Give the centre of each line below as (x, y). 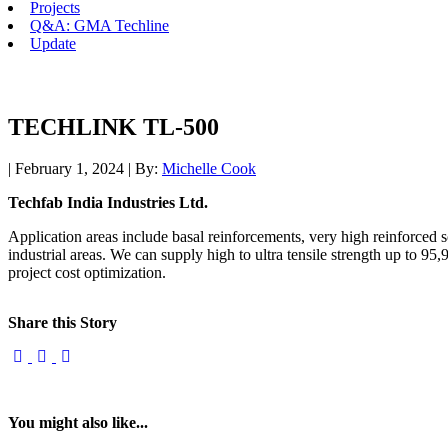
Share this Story (62, 323)
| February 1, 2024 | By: (85, 169)
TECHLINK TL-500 (113, 126)
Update (53, 43)
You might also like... (78, 423)
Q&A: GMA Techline (99, 25)
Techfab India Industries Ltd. (108, 203)
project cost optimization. (87, 273)
